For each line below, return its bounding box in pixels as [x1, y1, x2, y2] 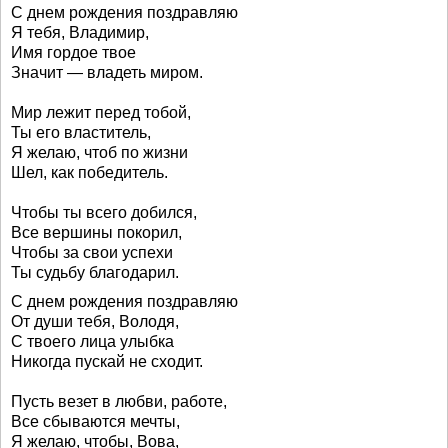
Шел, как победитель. [11, 164, 168, 181]
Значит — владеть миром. [11, 64, 203, 81]
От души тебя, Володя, [11, 313, 179, 330]
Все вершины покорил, [11, 224, 182, 241]
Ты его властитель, [11, 124, 151, 141]
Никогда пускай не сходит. [11, 353, 203, 370]
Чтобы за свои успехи [11, 244, 173, 261]
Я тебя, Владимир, [11, 24, 149, 41]
